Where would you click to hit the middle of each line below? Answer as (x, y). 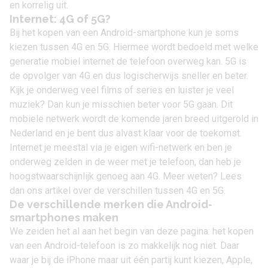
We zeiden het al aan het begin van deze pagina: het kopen (132, 231)
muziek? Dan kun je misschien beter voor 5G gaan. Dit (121, 104)
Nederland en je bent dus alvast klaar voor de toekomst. (126, 133)
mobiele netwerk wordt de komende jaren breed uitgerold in (134, 119)
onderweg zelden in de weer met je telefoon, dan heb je (125, 162)
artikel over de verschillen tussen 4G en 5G (134, 191)
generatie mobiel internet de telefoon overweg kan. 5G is (128, 61)
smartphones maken (64, 217)
